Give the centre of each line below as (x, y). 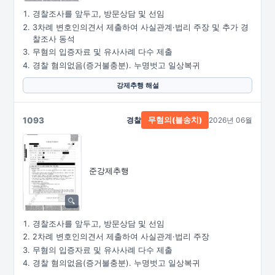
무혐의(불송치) (175, 120)
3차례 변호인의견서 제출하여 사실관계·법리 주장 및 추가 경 (141, 27)
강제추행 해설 (137, 85)
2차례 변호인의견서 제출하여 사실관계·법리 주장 (121, 237)
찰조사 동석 (54, 39)
